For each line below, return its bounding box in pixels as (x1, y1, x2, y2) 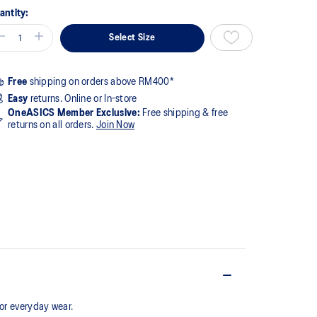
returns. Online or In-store (28, 93, 137, 104)
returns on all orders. (8, 120, 96, 130)
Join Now (96, 120, 135, 130)
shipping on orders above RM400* (27, 76, 174, 87)
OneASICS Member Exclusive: (8, 108, 140, 118)
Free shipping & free (139, 108, 229, 118)
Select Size (109, 33, 156, 42)
